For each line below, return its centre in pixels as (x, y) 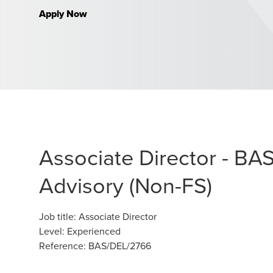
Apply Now (63, 14)
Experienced (94, 231)
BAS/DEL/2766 (120, 246)
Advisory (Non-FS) (126, 185)
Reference (61, 246)
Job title (56, 216)
